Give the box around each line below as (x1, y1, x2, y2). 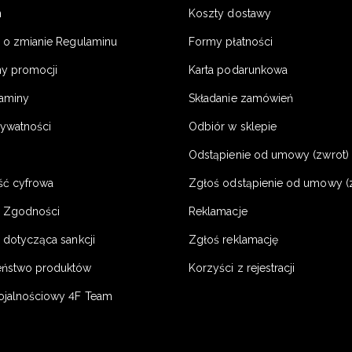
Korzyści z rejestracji (189, 262, 295, 275)
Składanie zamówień (189, 92, 294, 105)
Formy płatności (189, 35, 273, 49)
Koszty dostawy (189, 7, 271, 20)
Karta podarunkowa (189, 64, 288, 77)
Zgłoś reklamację (189, 233, 279, 247)
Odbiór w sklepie (189, 120, 277, 134)
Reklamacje (189, 205, 247, 218)
